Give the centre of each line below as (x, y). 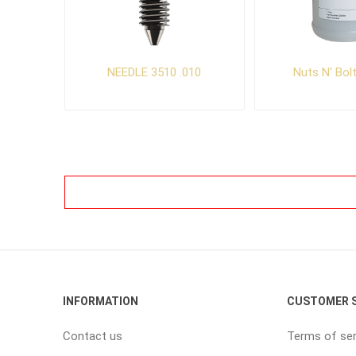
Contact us (92, 336)
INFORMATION (100, 301)
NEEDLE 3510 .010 (155, 73)
